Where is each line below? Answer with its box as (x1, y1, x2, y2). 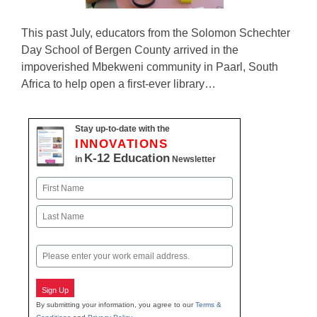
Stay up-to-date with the (75, 124, 170, 134)
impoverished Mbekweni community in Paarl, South (21, 61, 278, 73)
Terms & (195, 300, 221, 309)
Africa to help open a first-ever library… (21, 78, 216, 90)
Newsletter (170, 154, 216, 164)
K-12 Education (84, 151, 170, 165)
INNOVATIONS (75, 137, 168, 151)
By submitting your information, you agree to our (36, 300, 195, 309)
